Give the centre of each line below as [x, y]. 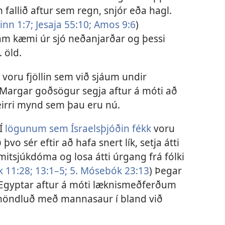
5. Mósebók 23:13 [108, 170]
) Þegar [165, 170]
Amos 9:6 [113, 25]
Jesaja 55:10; [62, 25]
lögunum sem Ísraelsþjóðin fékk [78, 128]
